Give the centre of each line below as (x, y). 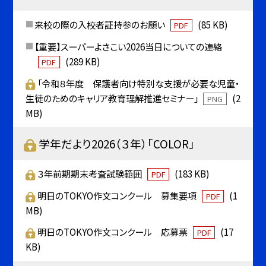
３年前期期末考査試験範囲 (91, 174)
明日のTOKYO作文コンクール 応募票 (114, 232)
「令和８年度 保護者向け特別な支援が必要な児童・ (139, 83)
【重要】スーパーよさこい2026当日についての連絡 (128, 46)
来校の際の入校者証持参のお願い (100, 25)
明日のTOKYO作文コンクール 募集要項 (118, 195)
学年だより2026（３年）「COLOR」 (117, 143)
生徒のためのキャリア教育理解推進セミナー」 (113, 98)
